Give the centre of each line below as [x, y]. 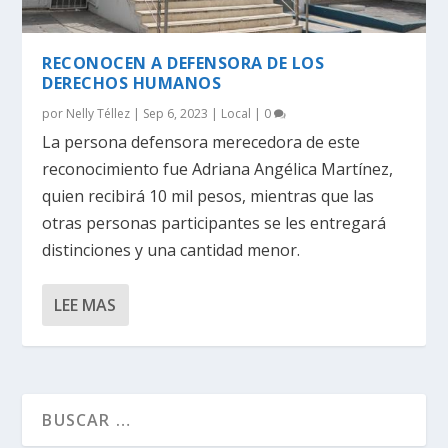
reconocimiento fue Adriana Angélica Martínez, [218, 168]
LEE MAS [85, 304]
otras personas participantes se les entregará [214, 222]
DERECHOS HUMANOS [132, 82]
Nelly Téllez [98, 113]
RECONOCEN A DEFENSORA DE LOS [183, 62]
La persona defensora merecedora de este [201, 141]
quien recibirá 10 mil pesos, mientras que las [208, 195]
